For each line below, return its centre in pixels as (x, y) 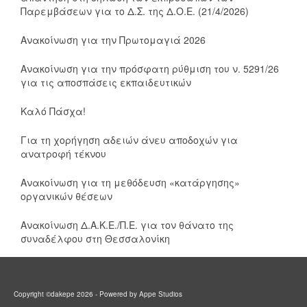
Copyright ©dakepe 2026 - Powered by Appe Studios (98, 294)
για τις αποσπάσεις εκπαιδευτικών (106, 82)
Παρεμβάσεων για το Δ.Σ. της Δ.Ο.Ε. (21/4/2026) (135, 11)
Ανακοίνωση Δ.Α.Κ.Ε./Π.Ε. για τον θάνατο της (127, 225)
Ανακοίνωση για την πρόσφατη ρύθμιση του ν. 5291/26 (150, 69)
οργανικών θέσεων (66, 196)
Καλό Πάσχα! (53, 111)
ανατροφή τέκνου (63, 153)
